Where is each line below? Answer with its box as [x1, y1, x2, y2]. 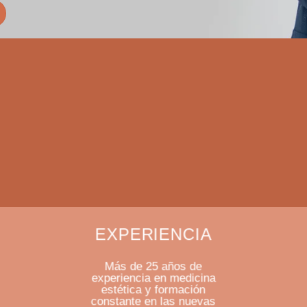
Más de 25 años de [104, 260, 202, 273]
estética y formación [101, 283, 206, 297]
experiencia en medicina [91, 271, 216, 285]
